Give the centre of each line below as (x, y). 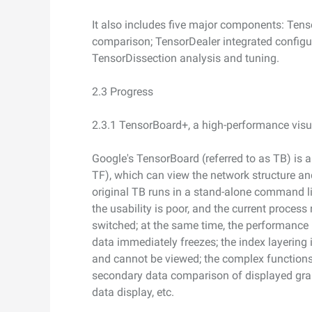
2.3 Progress (123, 92)
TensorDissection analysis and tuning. (186, 58)
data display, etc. (133, 292)
